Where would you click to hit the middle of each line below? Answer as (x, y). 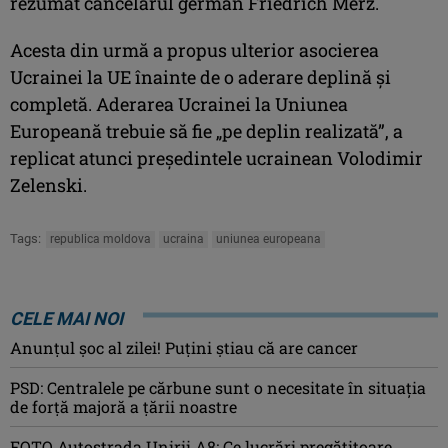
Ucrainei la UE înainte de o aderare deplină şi (200, 76)
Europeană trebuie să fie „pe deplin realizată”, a (206, 130)
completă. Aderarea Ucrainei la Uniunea (179, 103)
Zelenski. (48, 184)
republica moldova (100, 238)
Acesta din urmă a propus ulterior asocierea (194, 49)
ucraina (183, 238)
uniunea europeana (268, 238)
